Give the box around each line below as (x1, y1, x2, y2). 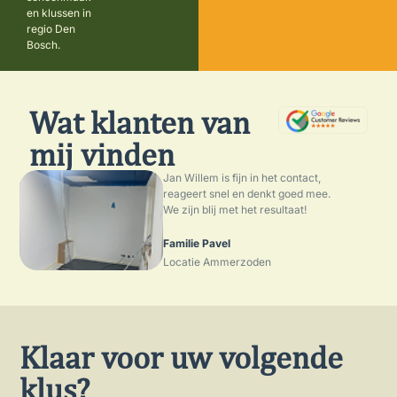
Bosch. (27, 37, 60, 51)
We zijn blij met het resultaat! (162, 202, 307, 216)
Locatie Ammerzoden (162, 255, 271, 269)
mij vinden (29, 135, 175, 173)
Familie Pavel (162, 237, 230, 251)
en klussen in (27, 5, 91, 19)
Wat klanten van (29, 103, 251, 141)
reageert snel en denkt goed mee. (162, 186, 331, 200)
